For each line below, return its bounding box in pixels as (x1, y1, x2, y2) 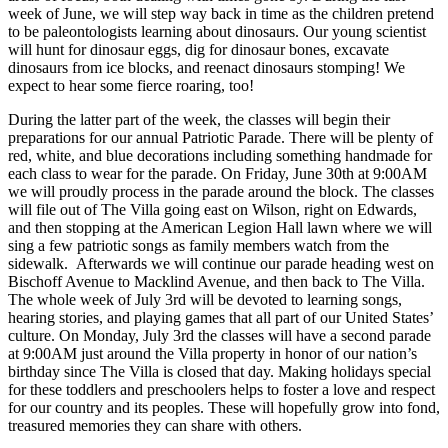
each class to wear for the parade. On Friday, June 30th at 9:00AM (8, 165, 427, 183)
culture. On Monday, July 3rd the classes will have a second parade (8, 327, 431, 345)
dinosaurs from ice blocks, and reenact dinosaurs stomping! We (8, 59, 405, 77)
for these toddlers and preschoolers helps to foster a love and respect (8, 381, 435, 399)
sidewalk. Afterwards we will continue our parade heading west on (8, 255, 434, 273)
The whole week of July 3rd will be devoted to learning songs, (8, 291, 402, 309)
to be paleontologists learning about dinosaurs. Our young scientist (8, 23, 426, 41)
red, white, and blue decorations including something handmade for (8, 147, 432, 165)
